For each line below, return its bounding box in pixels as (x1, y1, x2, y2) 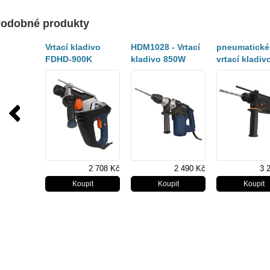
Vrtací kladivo (45, 42, 101, 52)
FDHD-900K (45, 54, 92, 64)
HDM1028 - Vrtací (131, 42, 200, 52)
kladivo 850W (131, 54, 186, 64)
